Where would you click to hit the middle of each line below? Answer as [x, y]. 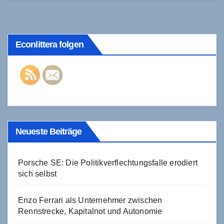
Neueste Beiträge [49, 131]
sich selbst [37, 173]
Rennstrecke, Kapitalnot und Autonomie [90, 211]
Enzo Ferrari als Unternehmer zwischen [90, 200]
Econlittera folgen [49, 44]
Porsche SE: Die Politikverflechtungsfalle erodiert [108, 162]
